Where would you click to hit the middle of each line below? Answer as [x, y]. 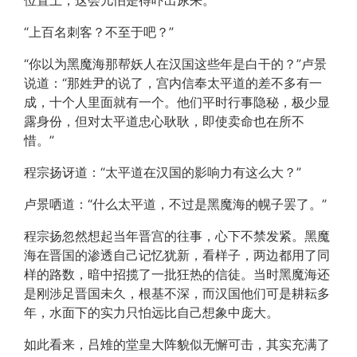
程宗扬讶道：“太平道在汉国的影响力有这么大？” [163, 172]
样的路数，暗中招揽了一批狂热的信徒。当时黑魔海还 [177, 274]
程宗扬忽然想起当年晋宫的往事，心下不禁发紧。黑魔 [177, 236]
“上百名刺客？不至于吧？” [99, 32]
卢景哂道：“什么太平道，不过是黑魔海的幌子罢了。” [175, 204]
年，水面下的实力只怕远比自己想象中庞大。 [151, 312]
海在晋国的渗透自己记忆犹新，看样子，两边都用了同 [177, 255]
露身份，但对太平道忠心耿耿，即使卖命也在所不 [164, 121]
